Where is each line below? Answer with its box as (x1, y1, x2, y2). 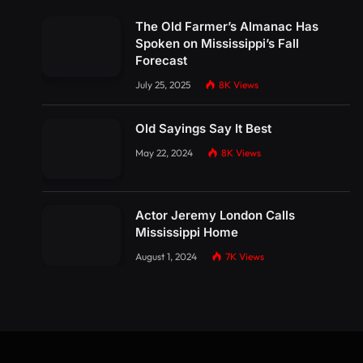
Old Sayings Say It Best (135, 121, 271, 137)
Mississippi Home (135, 224, 238, 240)
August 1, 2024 (135, 250, 197, 263)
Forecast (135, 53, 187, 69)
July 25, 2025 (135, 79, 190, 92)
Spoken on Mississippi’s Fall (135, 36, 299, 52)
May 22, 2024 (135, 147, 193, 160)
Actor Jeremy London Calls (135, 207, 295, 223)
